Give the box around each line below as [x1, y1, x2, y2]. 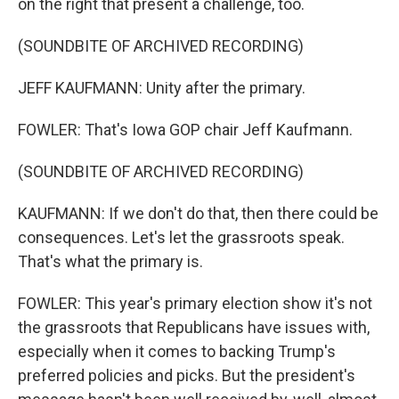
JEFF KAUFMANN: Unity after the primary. [18, 78, 305, 97]
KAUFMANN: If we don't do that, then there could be [18, 204, 379, 223]
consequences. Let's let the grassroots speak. [18, 228, 345, 247]
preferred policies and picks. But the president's [18, 366, 355, 385]
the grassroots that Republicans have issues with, [18, 318, 370, 337]
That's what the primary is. [18, 252, 203, 271]
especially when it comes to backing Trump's [18, 342, 336, 361]
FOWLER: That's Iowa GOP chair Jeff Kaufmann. [18, 120, 353, 139]
